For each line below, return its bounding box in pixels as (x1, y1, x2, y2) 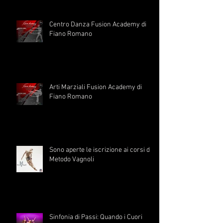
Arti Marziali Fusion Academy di (49, 83, 142, 92)
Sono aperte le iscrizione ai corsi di (49, 146, 151, 155)
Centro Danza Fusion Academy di (49, 20, 146, 29)
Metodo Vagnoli (49, 155, 94, 164)
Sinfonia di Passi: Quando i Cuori (49, 213, 142, 222)
